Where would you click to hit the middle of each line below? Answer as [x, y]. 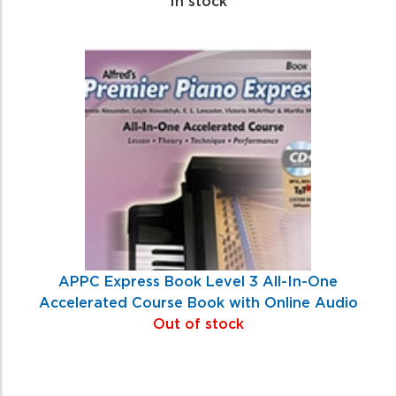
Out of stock [198, 323]
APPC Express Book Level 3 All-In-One [198, 281]
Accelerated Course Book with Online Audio [198, 302]
